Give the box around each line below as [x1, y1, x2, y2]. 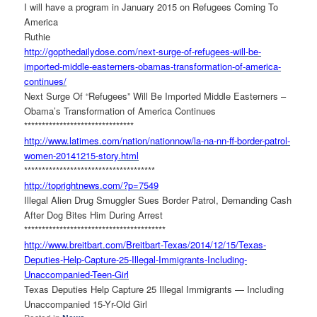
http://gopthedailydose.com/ [24, 45, 139, 59]
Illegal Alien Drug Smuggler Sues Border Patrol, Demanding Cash [24, 193, 292, 207]
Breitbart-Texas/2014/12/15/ [126, 238, 239, 252]
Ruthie [24, 30, 51, 44]
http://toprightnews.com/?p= [24, 178, 139, 192]
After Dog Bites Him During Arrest [24, 208, 163, 222]
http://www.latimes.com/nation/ [24, 134, 151, 148]
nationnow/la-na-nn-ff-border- [150, 134, 265, 148]
